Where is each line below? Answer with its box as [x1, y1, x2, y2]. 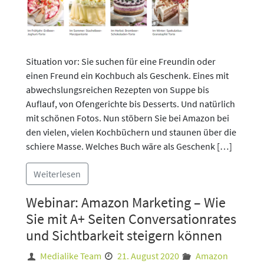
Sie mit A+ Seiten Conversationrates [26, 210, 236, 228]
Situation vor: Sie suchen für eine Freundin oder [26, 55, 216, 67]
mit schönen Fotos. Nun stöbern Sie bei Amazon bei [26, 112, 229, 124]
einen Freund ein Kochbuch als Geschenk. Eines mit [26, 70, 229, 81]
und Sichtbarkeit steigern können [26, 226, 222, 245]
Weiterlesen [34, 168, 81, 180]
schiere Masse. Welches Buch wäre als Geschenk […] [26, 140, 232, 152]
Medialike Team [39, 250, 101, 262]
